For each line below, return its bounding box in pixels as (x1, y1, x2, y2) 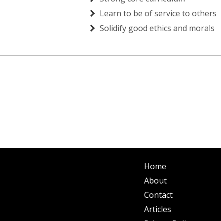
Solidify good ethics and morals (100, 23, 215, 34)
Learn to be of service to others (100, 8, 217, 19)
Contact (144, 189, 173, 201)
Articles (144, 204, 171, 215)
